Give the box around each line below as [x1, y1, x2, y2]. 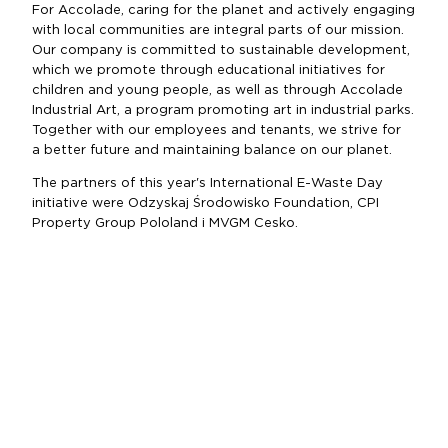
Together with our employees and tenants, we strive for [32, 124, 401, 137]
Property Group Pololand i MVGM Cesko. [32, 217, 302, 230]
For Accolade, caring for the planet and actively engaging [32, 4, 415, 17]
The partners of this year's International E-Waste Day [32, 177, 383, 190]
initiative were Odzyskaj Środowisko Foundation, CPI [32, 197, 379, 210]
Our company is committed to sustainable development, [32, 44, 410, 57]
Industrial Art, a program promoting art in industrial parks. [32, 104, 414, 117]
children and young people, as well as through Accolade [32, 84, 403, 97]
